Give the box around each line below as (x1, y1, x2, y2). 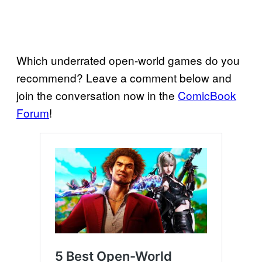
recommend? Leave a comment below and (16, 69, 232, 85)
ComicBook (178, 87, 236, 103)
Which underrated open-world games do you (16, 51, 240, 68)
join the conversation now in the (16, 87, 178, 103)
